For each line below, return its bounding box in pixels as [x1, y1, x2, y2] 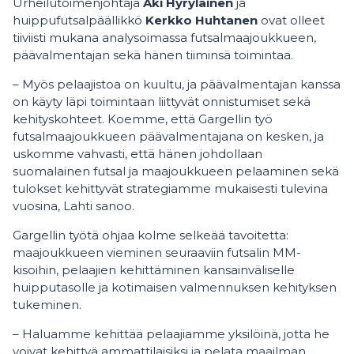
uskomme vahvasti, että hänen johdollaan [13, 146, 262, 161]
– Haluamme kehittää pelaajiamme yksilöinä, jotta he [13, 326, 330, 341]
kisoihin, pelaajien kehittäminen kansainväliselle [13, 262, 295, 277]
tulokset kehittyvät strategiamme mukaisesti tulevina [13, 181, 328, 196]
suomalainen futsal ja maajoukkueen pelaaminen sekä [13, 164, 339, 179]
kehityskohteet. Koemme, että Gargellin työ [13, 111, 273, 126]
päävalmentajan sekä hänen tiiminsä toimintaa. [13, 47, 293, 62]
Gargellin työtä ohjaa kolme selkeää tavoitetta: [13, 228, 288, 243]
